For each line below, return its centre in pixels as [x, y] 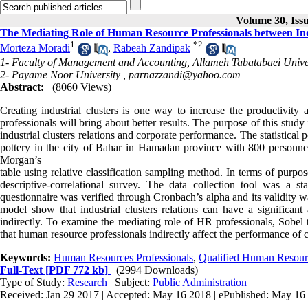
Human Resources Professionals [123, 257]
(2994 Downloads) [157, 269]
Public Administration [200, 282]
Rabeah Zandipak [152, 48]
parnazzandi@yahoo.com [185, 74]
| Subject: [130, 282]
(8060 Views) [82, 87]
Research [87, 282]
